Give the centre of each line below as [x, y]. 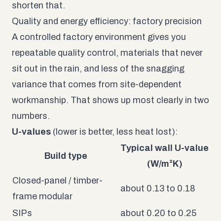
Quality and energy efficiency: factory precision [107, 21]
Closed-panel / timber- [57, 180]
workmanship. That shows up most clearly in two [110, 100]
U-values [31, 131]
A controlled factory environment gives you [99, 37]
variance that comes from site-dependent [97, 84]
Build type [66, 156]
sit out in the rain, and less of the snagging [98, 68]
